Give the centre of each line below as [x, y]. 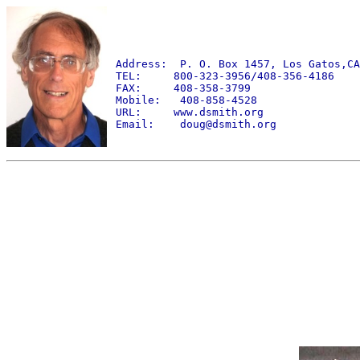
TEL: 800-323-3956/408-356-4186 [222, 76]
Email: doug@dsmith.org [193, 124]
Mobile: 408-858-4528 [183, 100]
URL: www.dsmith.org [186, 112]
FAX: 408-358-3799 [180, 88]
